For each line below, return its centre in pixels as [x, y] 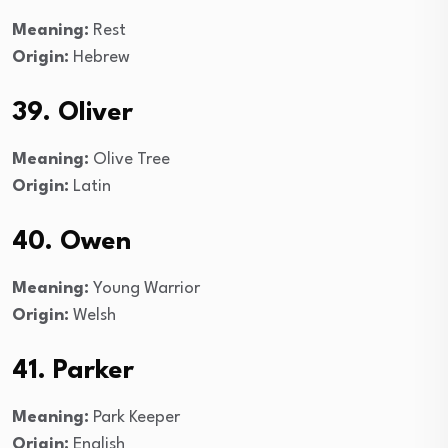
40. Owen [71, 241]
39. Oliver [72, 112]
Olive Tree [129, 159]
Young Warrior [144, 288]
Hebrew [99, 57]
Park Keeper [134, 417]
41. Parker [73, 370]
